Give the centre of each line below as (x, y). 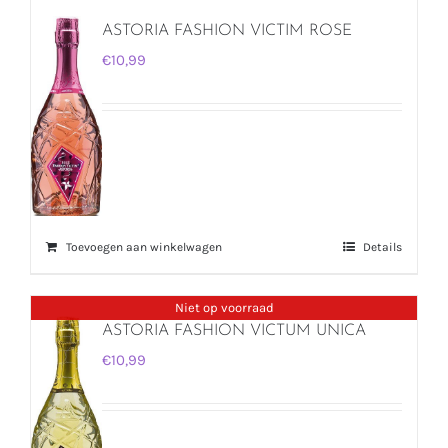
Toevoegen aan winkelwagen (144, 246)
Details (382, 246)
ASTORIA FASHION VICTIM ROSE (226, 30)
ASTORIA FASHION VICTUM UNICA (233, 330)
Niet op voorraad (224, 308)
